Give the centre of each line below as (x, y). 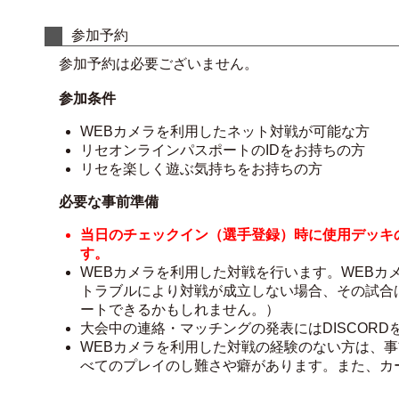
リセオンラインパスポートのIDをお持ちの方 (223, 150)
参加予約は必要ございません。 (151, 64)
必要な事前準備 (109, 202)
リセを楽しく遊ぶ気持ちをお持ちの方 (201, 169)
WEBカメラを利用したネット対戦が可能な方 (225, 131)
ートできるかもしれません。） (180, 309)
